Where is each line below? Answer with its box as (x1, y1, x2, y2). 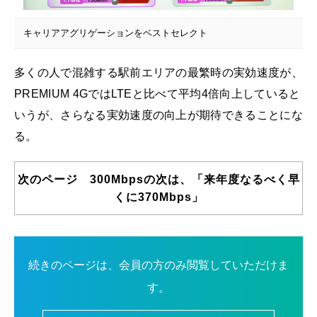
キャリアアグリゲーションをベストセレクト (23, 27, 207, 38)
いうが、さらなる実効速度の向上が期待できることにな (14, 108, 303, 121)
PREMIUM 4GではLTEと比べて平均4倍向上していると (14, 87, 301, 100)
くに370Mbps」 (113, 190, 204, 203)
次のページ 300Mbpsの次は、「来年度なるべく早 (17, 173, 300, 185)
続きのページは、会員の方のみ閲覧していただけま (28, 258, 289, 271)
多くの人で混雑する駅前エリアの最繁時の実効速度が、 (14, 66, 303, 79)
